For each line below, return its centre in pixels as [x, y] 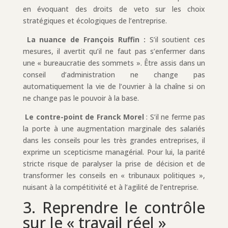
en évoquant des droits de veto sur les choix [114, 9]
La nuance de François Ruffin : [86, 39]
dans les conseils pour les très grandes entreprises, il [114, 140]
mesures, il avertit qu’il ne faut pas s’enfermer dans [114, 51]
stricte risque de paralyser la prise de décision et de [114, 163]
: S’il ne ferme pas [175, 117]
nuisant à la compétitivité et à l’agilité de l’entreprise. [110, 187]
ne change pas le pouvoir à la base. [81, 98]
